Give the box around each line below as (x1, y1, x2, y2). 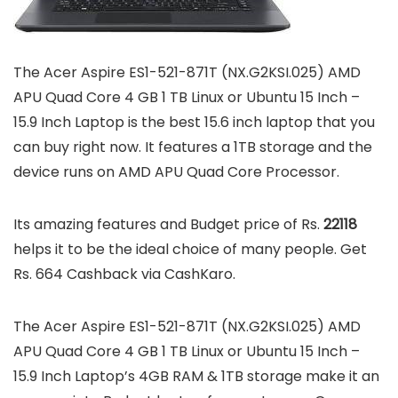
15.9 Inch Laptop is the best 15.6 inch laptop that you (13, 111, 375, 132)
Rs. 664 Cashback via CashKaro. (13, 263, 235, 284)
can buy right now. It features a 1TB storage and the (13, 136, 372, 157)
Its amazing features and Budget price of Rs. (13, 213, 323, 235)
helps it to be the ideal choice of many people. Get (13, 238, 367, 259)
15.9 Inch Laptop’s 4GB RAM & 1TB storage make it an (13, 365, 379, 386)
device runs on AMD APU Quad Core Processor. (13, 161, 339, 182)
